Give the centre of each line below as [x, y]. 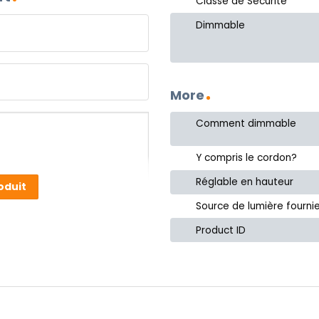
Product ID [221, 230]
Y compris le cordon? [247, 158]
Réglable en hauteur [245, 182]
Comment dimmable [246, 123]
